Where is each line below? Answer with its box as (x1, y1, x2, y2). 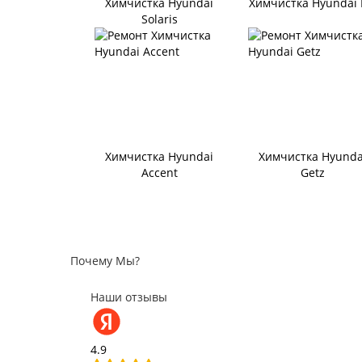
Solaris (141, 11, 178, 27)
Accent (141, 165, 178, 181)
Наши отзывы (90, 288, 167, 305)
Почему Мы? (70, 252, 140, 268)
